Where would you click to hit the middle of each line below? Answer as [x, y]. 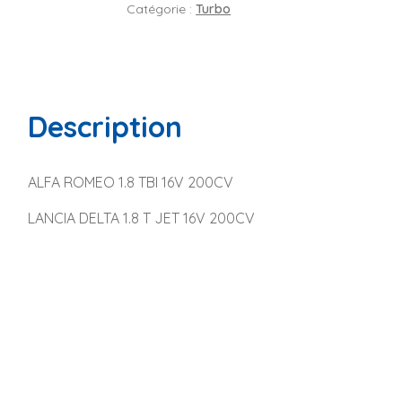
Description [105, 126]
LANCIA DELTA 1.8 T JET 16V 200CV [141, 218]
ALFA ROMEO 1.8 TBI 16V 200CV [130, 182]
